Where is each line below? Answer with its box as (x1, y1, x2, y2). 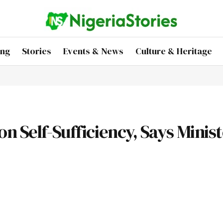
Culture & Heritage (135, 45, 212, 58)
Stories (22, 45, 51, 58)
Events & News (63, 45, 123, 58)
